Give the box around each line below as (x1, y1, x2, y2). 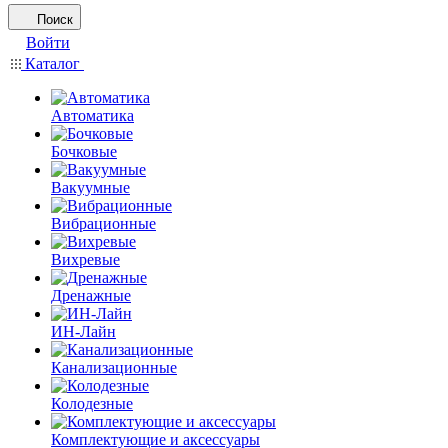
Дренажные (51, 287, 131, 304)
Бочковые (51, 143, 117, 160)
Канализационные (51, 359, 177, 376)
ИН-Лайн (51, 323, 116, 340)
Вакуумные (51, 179, 130, 196)
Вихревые (51, 251, 120, 268)
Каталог (21, 55, 84, 72)
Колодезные (51, 395, 133, 412)
